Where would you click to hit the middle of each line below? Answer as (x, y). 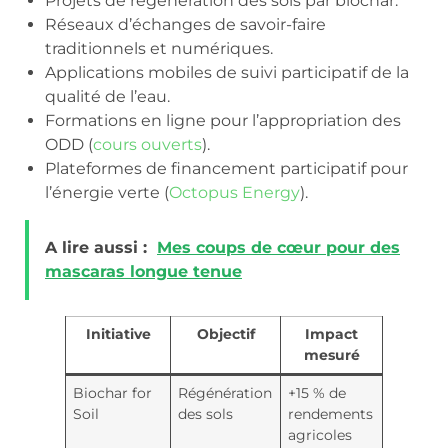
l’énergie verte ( (107, 192)
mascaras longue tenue (143, 271)
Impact (331, 333)
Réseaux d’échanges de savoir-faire (185, 24)
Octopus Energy (234, 192)
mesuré (331, 354)
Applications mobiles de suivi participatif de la (227, 72)
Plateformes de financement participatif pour (226, 168)
